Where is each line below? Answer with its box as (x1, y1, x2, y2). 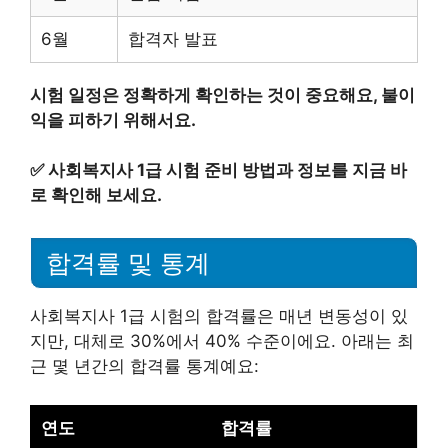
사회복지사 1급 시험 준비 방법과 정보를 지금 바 (48, 160, 407, 181)
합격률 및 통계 (46, 249, 210, 277)
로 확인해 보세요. (30, 185, 162, 206)
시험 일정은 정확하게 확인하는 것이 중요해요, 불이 (30, 84, 415, 105)
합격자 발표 (128, 28, 218, 49)
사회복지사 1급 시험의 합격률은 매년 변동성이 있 (30, 306, 408, 326)
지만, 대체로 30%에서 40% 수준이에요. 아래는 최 (30, 331, 414, 351)
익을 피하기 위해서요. (30, 109, 196, 130)
